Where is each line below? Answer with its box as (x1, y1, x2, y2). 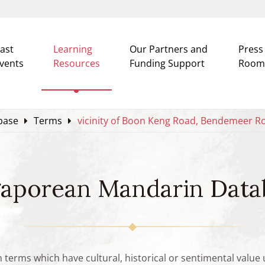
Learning (53, 43, 92, 56)
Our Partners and (129, 43, 208, 56)
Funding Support (129, 57, 205, 70)
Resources (53, 57, 100, 70)
